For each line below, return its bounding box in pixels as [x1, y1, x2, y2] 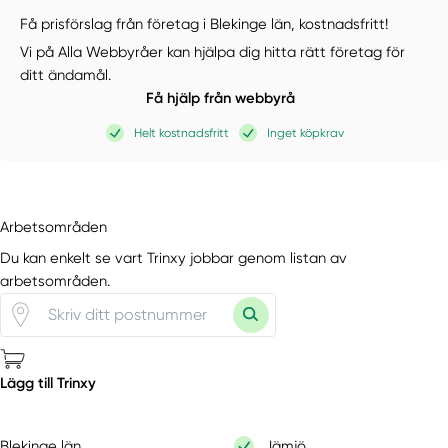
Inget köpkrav [267, 125, 345, 140]
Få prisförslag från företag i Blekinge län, [20, 14, 300, 33]
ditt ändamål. [20, 66, 112, 85]
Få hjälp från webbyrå [146, 89, 296, 108]
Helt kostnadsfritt [134, 125, 229, 140]
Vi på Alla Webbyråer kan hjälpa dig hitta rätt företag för [20, 43, 406, 62]
